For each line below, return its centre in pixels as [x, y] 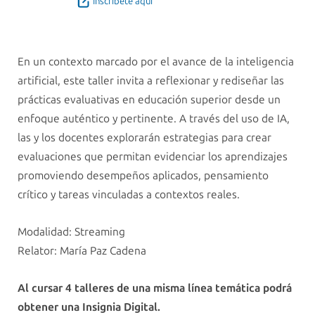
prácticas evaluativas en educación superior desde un [149, 100]
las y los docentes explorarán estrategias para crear [144, 138]
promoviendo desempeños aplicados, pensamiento [143, 176]
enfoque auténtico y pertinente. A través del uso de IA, [154, 119]
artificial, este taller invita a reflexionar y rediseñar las [151, 81]
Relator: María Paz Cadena [82, 251]
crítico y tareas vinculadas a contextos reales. [129, 195]
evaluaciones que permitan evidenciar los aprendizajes [153, 157]
